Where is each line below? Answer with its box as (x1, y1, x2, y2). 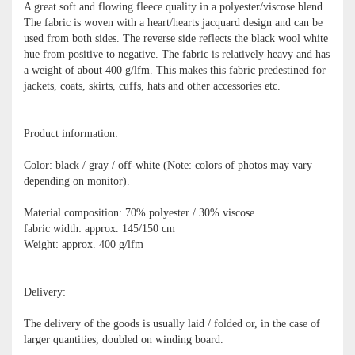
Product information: (24, 127, 118, 139)
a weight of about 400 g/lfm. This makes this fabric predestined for (24, 63, 326, 76)
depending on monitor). (24, 174, 130, 187)
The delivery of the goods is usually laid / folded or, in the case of (24, 317, 320, 330)
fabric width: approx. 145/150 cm (24, 222, 175, 235)
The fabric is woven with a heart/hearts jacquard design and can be (24, 16, 323, 29)
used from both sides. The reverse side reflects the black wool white (24, 32, 328, 44)
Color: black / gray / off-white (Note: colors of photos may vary (24, 158, 312, 171)
